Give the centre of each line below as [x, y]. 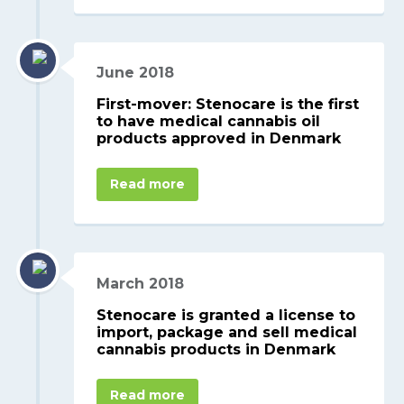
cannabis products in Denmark [216, 349]
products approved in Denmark [219, 139]
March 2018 [141, 283]
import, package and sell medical [227, 332]
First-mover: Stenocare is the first [228, 105]
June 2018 [136, 73]
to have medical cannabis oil [209, 122]
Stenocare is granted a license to [226, 315]
